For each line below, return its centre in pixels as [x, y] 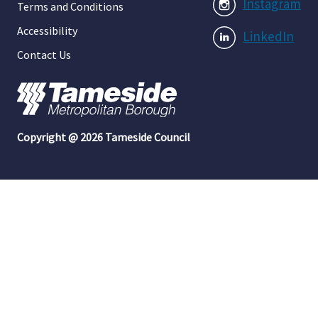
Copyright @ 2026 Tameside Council [104, 137]
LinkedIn [268, 36]
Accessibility [47, 31]
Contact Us [44, 55]
